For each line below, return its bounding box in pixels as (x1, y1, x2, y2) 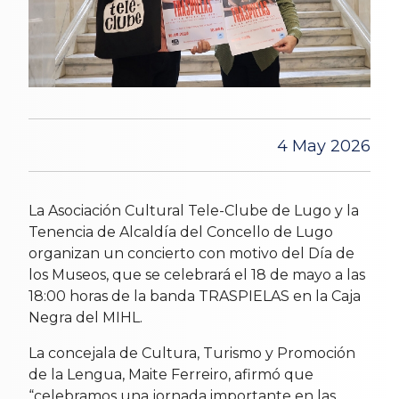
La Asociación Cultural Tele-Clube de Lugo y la (28, 202, 359, 220)
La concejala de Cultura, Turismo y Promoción (28, 345, 355, 362)
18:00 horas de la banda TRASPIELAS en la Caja (28, 288, 361, 305)
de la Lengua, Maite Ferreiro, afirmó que (28, 366, 313, 384)
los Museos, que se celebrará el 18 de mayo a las (28, 266, 365, 284)
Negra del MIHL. (28, 309, 142, 327)
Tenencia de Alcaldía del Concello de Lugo (28, 224, 333, 241)
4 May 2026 (277, 136, 370, 157)
